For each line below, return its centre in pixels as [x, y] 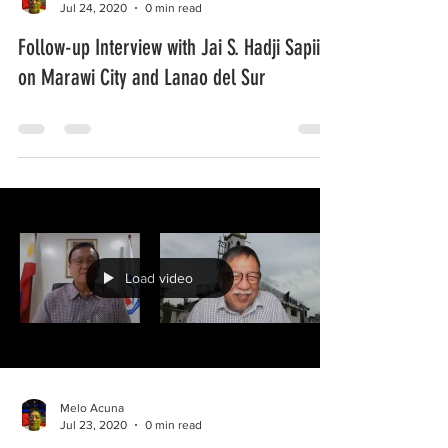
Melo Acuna [92, 408]
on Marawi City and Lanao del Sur [142, 77]
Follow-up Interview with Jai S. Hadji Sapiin [173, 47]
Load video [159, 278]
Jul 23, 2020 [93, 424]
